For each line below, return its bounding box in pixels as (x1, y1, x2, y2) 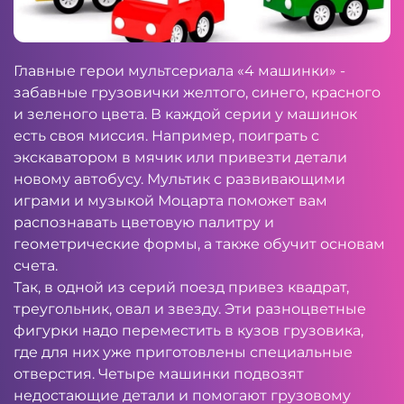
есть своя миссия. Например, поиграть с (14, 127, 319, 144)
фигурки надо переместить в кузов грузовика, (14, 322, 363, 339)
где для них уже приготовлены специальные (14, 344, 353, 361)
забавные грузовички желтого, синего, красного (14, 84, 381, 101)
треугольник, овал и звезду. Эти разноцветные (14, 300, 366, 317)
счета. (14, 257, 58, 274)
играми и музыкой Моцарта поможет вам (14, 192, 327, 209)
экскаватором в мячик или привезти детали (14, 149, 347, 166)
